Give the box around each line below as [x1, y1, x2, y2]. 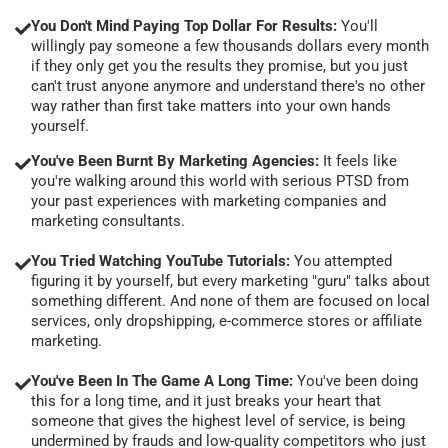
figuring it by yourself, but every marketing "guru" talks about [31, 271, 430, 290]
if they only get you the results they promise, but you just [31, 56, 408, 75]
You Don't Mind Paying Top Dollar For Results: [31, 16, 341, 35]
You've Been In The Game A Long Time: [31, 371, 297, 390]
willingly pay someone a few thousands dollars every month [31, 36, 429, 55]
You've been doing [297, 371, 418, 390]
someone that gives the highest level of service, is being [31, 411, 405, 430]
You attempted [290, 251, 392, 270]
